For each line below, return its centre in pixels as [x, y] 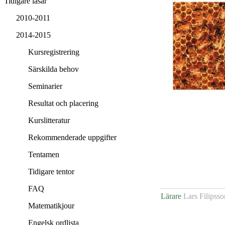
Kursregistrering [54, 52]
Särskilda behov [53, 69]
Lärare [171, 196]
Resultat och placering [63, 103]
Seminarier [45, 86]
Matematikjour [51, 206]
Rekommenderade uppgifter [72, 138]
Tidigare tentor [51, 172]
